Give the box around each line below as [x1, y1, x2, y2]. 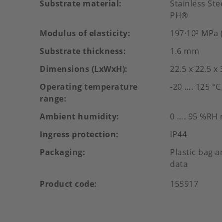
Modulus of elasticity [40, 28, 128, 39]
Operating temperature [40, 81, 138, 92]
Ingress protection [40, 129, 116, 140]
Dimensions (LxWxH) [40, 63, 125, 74]
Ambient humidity [40, 111, 116, 122]
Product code [40, 178, 94, 189]
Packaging [40, 147, 83, 158]
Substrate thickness [40, 46, 123, 56]
